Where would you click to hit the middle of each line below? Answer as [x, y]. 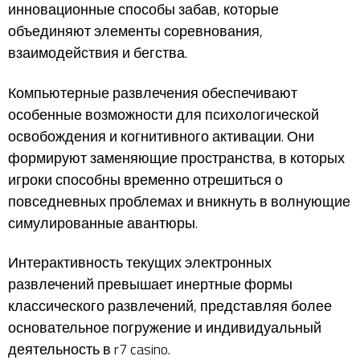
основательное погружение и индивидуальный [165, 327]
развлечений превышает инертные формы [150, 284]
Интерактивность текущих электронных [140, 262]
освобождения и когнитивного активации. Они [161, 136]
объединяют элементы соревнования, [135, 31]
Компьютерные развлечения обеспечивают [153, 92]
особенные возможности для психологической [164, 114]
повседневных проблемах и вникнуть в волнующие [179, 201]
